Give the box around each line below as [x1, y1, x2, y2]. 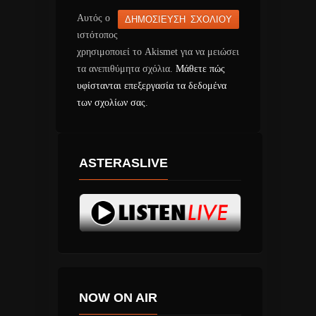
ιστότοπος [77, 30, 118, 41]
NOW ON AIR [78, 290, 157, 305]
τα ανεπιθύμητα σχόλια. [77, 63, 176, 75]
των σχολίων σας [77, 97, 145, 109]
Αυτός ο [77, 13, 110, 24]
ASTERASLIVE [78, 156, 168, 171]
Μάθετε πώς [176, 63, 225, 75]
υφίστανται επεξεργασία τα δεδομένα [77, 80, 226, 92]
